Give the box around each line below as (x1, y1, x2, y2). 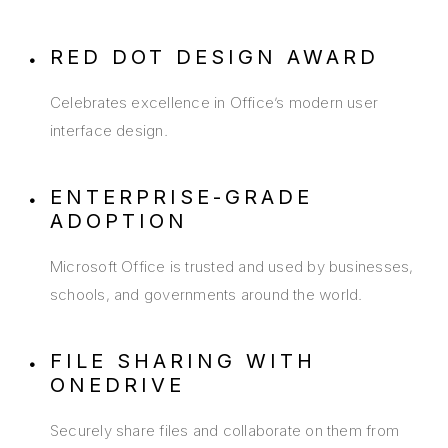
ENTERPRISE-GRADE (50, 185, 313, 210)
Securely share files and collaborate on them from (50, 421, 400, 441)
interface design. (50, 121, 168, 141)
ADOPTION (50, 209, 188, 234)
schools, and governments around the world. (50, 285, 363, 305)
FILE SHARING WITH (50, 349, 316, 374)
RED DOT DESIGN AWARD (50, 45, 379, 70)
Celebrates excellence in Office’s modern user (50, 93, 379, 113)
